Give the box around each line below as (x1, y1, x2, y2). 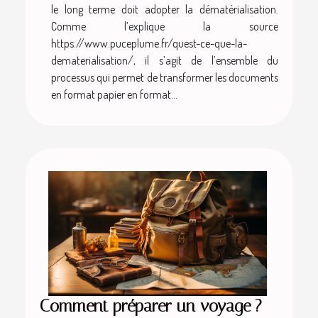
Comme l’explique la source (51, 18, 278, 33)
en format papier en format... (51, 87, 177, 102)
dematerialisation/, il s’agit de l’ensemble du (51, 53, 278, 67)
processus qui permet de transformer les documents (51, 70, 278, 84)
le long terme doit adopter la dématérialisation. (51, 1, 278, 16)
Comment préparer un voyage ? (40, 295, 262, 316)
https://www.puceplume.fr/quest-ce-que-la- (51, 35, 247, 50)
